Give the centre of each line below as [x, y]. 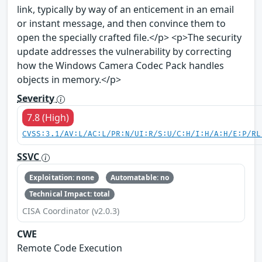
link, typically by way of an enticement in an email [125, 10]
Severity [37, 99]
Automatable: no [140, 177]
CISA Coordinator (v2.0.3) [71, 211]
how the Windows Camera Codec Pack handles [120, 66]
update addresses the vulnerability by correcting [124, 52]
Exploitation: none [61, 177]
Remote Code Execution [70, 248]
